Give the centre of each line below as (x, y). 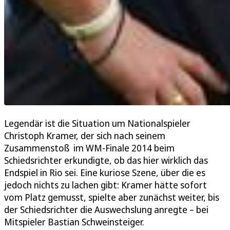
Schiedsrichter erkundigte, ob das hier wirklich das (106, 160)
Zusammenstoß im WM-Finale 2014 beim (89, 148)
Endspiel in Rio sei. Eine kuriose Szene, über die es (105, 173)
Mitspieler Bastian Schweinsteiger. (74, 222)
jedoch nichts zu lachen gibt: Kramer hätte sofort (106, 185)
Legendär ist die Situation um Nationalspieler (97, 123)
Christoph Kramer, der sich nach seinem (85, 136)
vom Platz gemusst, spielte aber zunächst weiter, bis (112, 197)
